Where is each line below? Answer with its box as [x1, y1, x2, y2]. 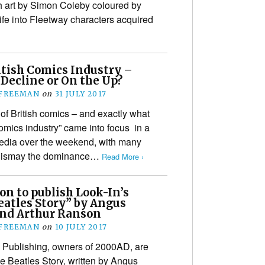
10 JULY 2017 [54, 222, 108, 231]
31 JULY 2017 [54, 89, 107, 98]
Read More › [101, 150, 144, 162]
